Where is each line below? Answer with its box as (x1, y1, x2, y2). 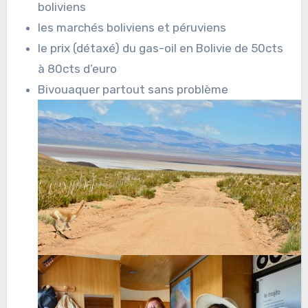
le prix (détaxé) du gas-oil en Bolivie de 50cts (38, 41, 284, 56)
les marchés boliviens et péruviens (38, 21, 227, 35)
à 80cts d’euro (38, 62, 118, 76)
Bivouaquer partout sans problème (38, 82, 229, 97)
